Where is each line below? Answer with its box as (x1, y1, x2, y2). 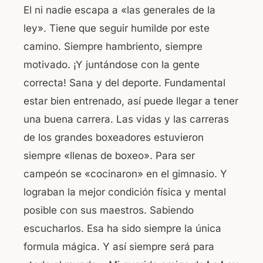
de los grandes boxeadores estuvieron (23, 131, 204, 144)
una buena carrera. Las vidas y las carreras (23, 113, 229, 126)
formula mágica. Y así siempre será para (23, 241, 214, 253)
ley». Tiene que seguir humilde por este (23, 22, 210, 35)
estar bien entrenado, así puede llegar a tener (23, 95, 238, 107)
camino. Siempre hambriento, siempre (23, 41, 203, 53)
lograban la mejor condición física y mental (23, 186, 226, 198)
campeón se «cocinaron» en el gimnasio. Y (23, 168, 227, 180)
